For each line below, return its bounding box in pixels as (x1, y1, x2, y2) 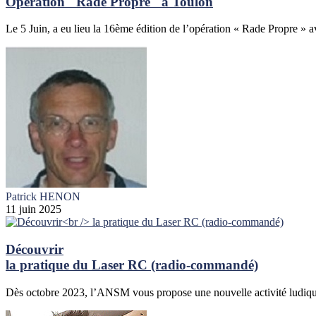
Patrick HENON (6, 190, 80, 203)
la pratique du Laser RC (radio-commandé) (6, 257, 258, 272)
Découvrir (6, 242, 63, 257)
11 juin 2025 (6, 203, 61, 216)
